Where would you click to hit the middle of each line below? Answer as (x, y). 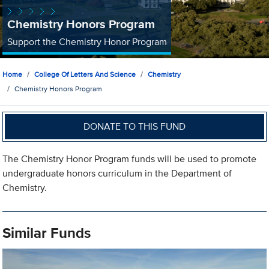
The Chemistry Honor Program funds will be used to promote (130, 159)
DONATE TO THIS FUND (135, 126)
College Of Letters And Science (85, 74)
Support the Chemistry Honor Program (87, 41)
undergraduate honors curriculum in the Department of (117, 174)
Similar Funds (47, 233)
